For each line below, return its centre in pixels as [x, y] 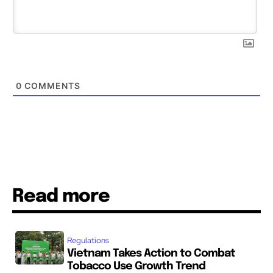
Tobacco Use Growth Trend [136, 266]
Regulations [88, 240]
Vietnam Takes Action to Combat [151, 253]
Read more [61, 196]
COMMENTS [51, 85]
